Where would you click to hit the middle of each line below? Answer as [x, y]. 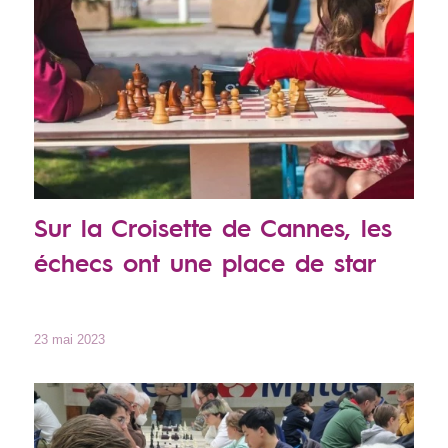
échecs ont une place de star [205, 262]
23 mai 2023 [69, 340]
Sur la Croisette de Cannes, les [212, 227]
